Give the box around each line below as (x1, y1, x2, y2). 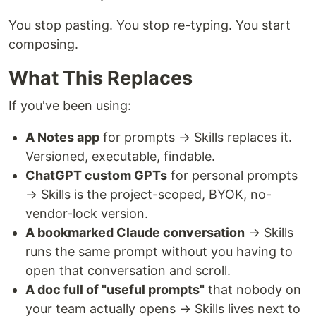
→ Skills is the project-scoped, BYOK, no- (25, 187, 272, 202)
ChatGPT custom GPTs (25, 168, 167, 183)
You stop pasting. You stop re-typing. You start (8, 18, 291, 32)
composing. (8, 37, 78, 51)
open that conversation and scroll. (25, 263, 231, 278)
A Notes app (25, 130, 99, 145)
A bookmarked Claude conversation (25, 225, 245, 240)
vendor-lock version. (25, 206, 148, 221)
